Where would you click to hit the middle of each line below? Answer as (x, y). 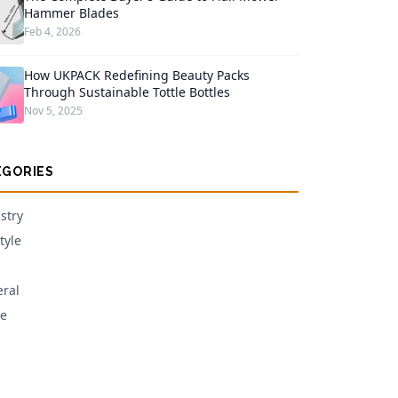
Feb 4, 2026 (52, 32)
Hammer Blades (71, 13)
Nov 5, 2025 (53, 111)
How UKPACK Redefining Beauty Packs (136, 75)
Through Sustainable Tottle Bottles (127, 92)
